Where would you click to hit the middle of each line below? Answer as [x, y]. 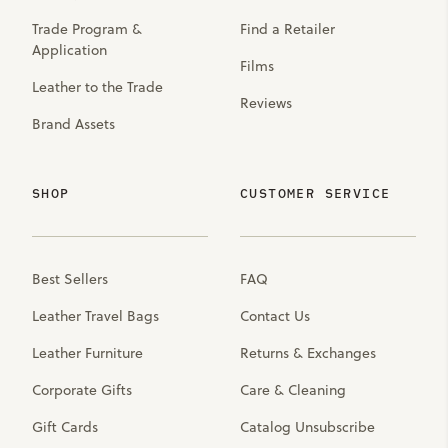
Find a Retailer [287, 29]
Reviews [266, 103]
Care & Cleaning [293, 390]
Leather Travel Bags [95, 316]
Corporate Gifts [82, 390]
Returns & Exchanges [308, 353]
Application [69, 50]
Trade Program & [87, 29]
